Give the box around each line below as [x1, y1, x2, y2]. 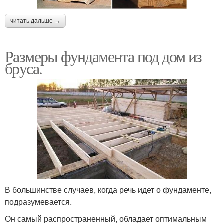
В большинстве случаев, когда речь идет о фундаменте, [5, 184, 211, 196]
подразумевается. [5, 196, 72, 208]
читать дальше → [10, 17, 60, 24]
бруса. [5, 57, 42, 79]
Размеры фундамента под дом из [5, 45, 202, 67]
